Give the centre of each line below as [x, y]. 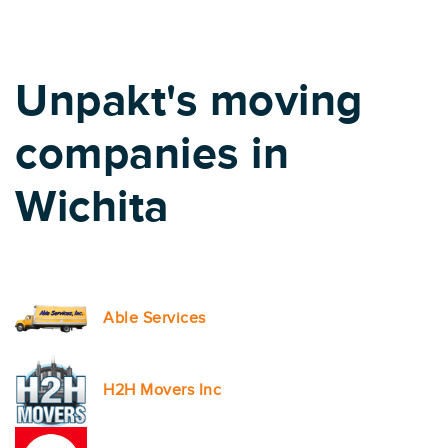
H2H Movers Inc [162, 390]
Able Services [154, 318]
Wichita [92, 208]
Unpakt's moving [189, 102]
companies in [152, 155]
